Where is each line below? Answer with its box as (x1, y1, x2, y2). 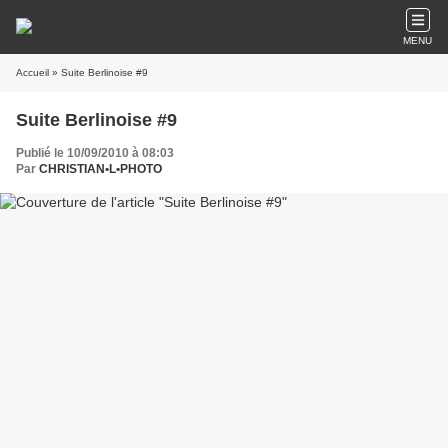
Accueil (16, 67, 49, 78)
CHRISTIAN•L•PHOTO (39, 162, 162, 176)
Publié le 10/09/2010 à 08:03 (16, 146, 174, 160)
